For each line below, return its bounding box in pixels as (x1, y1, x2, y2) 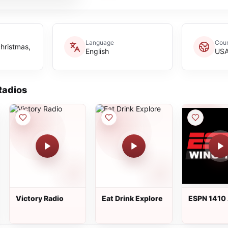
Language (85, 38, 114, 46)
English (85, 46, 109, 55)
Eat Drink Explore (102, 194, 163, 203)
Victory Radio (15, 194, 64, 203)
